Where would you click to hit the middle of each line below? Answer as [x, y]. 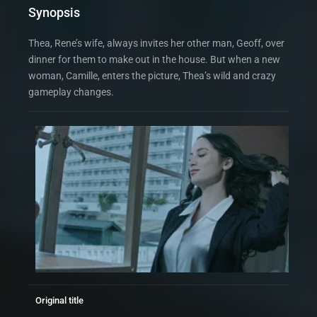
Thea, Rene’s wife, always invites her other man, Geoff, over [156, 44]
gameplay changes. [71, 92]
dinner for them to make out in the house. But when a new [154, 60]
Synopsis [54, 13]
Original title [59, 300]
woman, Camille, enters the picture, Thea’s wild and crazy [152, 76]
